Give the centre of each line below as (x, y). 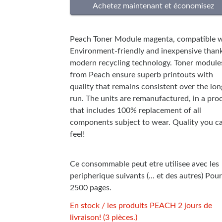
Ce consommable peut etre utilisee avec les (144, 164)
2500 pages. (91, 188)
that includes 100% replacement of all (136, 111)
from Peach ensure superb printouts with (141, 75)
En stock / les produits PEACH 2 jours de (141, 206)
